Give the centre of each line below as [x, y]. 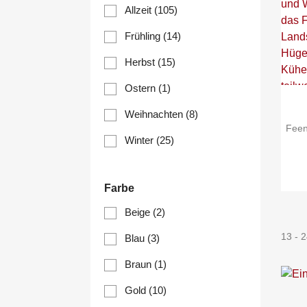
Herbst [141, 62]
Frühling [144, 36]
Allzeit [139, 10]
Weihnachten [155, 114]
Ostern [142, 88]
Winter [140, 140]
